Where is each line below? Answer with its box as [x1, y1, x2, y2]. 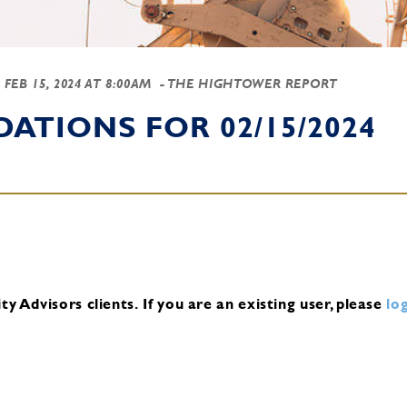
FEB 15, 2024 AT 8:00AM [4, 76, 152, 91]
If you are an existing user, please [143, 294, 382, 313]
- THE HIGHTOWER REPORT [154, 76, 338, 91]
